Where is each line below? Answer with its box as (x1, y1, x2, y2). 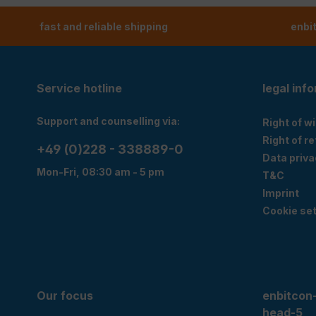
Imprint (262, 187, 299, 200)
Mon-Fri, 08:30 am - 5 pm (37, 166, 164, 178)
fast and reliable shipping (39, 20, 169, 33)
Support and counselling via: (37, 115, 180, 128)
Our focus (37, 288, 93, 303)
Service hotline (37, 81, 122, 96)
